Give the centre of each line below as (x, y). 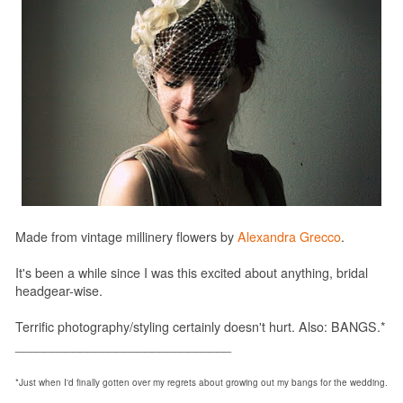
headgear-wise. (59, 290)
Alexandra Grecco (289, 236)
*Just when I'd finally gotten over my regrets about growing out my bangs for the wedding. (201, 382)
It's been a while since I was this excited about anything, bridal (192, 272)
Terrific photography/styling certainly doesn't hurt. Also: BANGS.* (201, 326)
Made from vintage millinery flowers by (126, 236)
